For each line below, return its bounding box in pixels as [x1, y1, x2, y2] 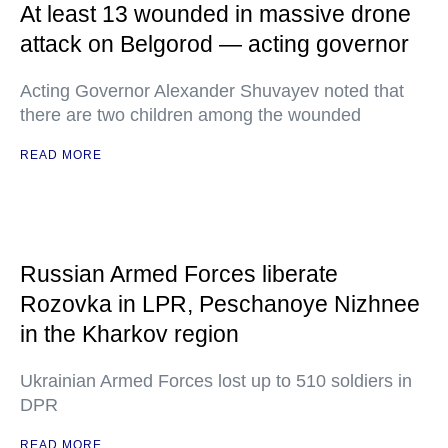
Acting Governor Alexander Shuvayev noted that [20, 81, 404, 101]
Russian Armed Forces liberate [20, 261, 338, 287]
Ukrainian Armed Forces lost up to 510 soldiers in [20, 371, 412, 391]
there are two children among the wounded [20, 105, 361, 125]
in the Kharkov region [20, 321, 239, 347]
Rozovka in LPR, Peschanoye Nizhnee [20, 291, 420, 317]
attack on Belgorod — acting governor [20, 31, 409, 57]
